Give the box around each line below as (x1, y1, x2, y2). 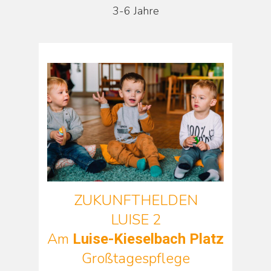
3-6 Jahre (112, 4, 159, 19)
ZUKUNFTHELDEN (73, 190, 198, 210)
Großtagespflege (81, 248, 190, 268)
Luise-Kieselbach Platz (73, 230, 224, 247)
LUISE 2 (110, 209, 161, 229)
